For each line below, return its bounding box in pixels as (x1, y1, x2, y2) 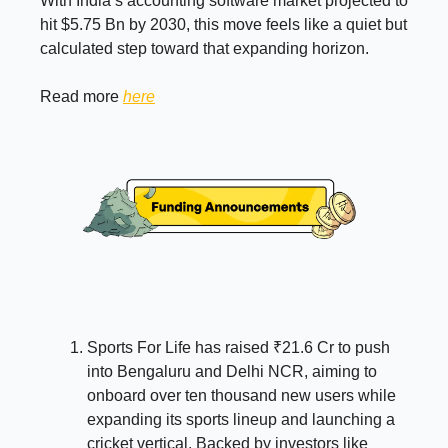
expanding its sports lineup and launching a (87, 411, 395, 429)
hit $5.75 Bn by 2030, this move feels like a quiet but (40, 16, 407, 34)
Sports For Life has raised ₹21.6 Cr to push (87, 339, 390, 357)
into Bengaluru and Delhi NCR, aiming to (87, 363, 377, 381)
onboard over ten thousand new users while (87, 387, 396, 405)
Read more (40, 88, 123, 106)
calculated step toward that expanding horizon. (40, 40, 369, 58)
